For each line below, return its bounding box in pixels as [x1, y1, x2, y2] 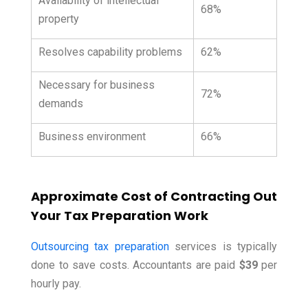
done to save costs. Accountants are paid [31, 258, 239, 272]
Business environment [38, 130, 146, 144]
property [38, 12, 79, 26]
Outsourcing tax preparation [31, 240, 169, 254]
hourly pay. [31, 277, 81, 291]
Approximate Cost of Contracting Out [31, 188, 277, 206]
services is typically [168, 240, 278, 254]
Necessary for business [38, 78, 155, 92]
